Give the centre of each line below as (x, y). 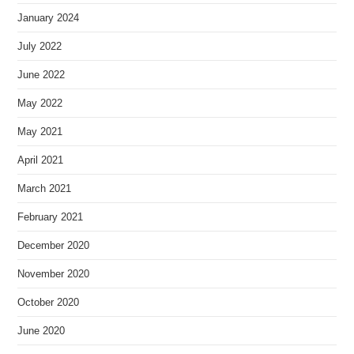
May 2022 (40, 104)
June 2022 (41, 75)
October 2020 (49, 303)
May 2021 (40, 132)
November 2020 (54, 274)
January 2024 (49, 18)
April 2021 (41, 160)
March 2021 (45, 189)
